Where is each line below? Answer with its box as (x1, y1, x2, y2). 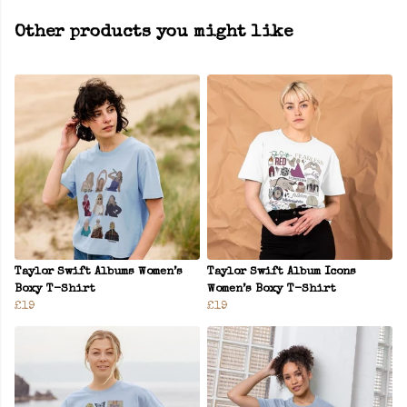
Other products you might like (15, 24, 293, 43)
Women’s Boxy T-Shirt (207, 283, 336, 296)
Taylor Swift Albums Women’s (15, 266, 183, 279)
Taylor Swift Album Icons (207, 266, 356, 279)
